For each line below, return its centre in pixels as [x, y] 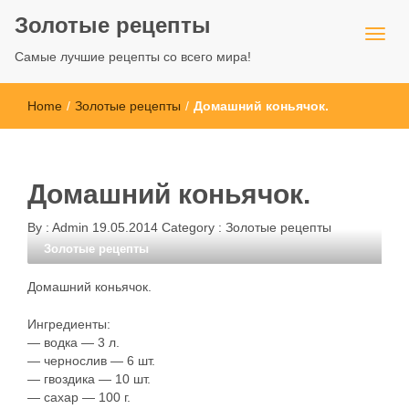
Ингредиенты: [69, 324]
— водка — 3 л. [73, 342]
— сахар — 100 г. [79, 397]
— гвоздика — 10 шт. [89, 379]
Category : [194, 227]
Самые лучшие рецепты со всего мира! [133, 57]
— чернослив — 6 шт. [91, 361]
